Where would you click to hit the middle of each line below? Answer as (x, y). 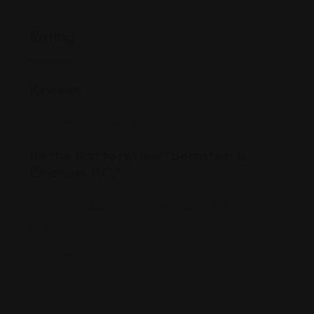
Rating (52, 36)
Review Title (60, 258)
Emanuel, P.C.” (75, 172)
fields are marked (73, 226)
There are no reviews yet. (90, 123)
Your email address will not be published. (125, 205)
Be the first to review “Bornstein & (137, 155)
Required (245, 205)
